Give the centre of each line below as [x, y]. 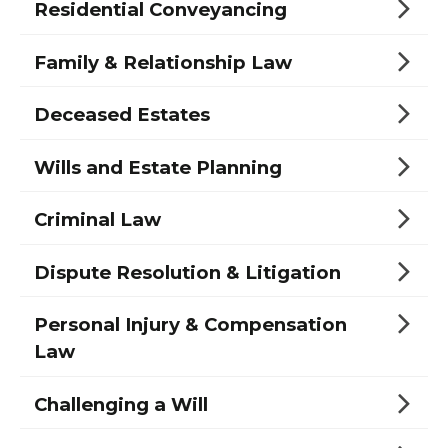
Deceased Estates [122, 115]
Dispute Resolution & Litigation [187, 272]
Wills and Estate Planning [158, 167]
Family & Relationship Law [163, 62]
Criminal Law [97, 220]
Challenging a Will [121, 404]
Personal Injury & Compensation [190, 325]
